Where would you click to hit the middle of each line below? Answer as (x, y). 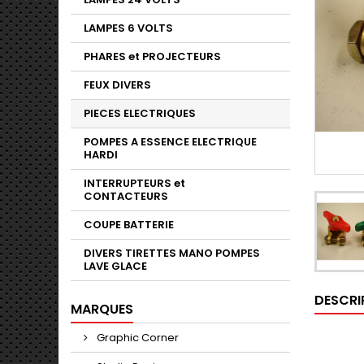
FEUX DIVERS (117, 85)
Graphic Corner (136, 338)
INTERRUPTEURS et (134, 184)
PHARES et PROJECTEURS (152, 57)
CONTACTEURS (126, 197)
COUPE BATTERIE (129, 225)
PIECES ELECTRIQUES (140, 114)
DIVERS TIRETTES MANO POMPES (172, 253)
